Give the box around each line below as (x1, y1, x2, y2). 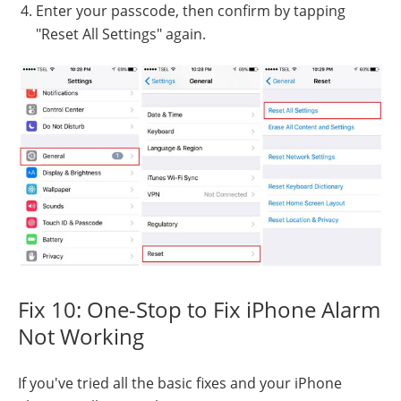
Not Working (18, 320, 144, 351)
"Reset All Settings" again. (36, 24, 206, 45)
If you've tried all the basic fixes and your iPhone (18, 372, 342, 393)
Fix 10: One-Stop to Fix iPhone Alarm (18, 294, 380, 324)
